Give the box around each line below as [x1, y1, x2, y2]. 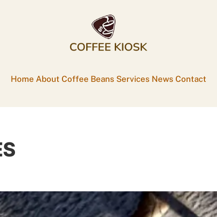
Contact [175, 74, 206, 84]
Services [116, 74, 150, 84]
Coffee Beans [62, 74, 114, 84]
